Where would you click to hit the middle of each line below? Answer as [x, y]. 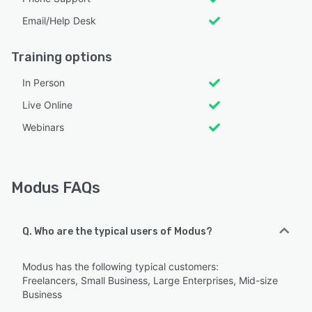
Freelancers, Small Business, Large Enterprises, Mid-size [150, 280]
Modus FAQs [56, 187]
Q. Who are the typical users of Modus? [117, 231]
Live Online [47, 104]
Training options [62, 57]
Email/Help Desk [59, 20]
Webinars [43, 127]
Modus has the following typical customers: [120, 266]
